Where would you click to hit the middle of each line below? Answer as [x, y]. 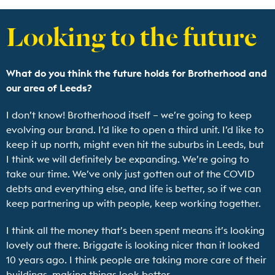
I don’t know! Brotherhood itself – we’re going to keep [129, 114]
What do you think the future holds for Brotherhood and [137, 73]
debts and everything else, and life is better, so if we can [134, 188]
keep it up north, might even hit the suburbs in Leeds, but [135, 144]
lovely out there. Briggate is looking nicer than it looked [133, 245]
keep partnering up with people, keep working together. [134, 203]
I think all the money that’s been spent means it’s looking [135, 230]
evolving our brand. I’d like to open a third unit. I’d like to [135, 129]
